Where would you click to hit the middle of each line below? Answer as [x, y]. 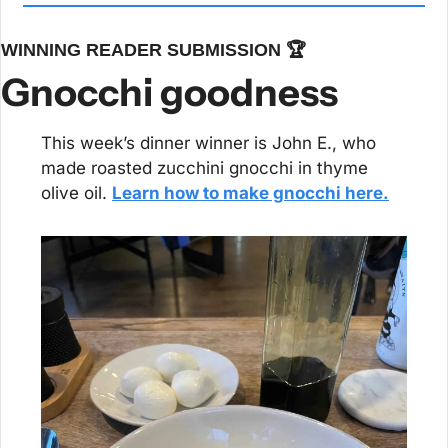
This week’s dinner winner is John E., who [208, 142]
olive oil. [76, 192]
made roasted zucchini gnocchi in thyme [204, 167]
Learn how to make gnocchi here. [250, 192]
